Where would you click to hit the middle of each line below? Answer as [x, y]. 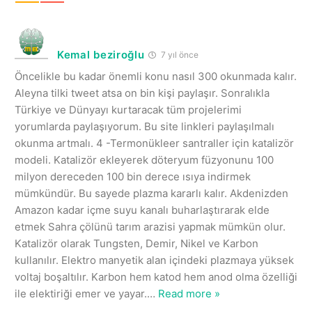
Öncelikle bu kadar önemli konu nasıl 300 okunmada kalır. [156, 76]
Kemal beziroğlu [101, 54]
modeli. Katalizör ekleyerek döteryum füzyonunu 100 [144, 159]
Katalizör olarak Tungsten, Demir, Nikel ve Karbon [136, 243]
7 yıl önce [178, 54]
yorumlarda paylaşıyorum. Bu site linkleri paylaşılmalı [145, 126]
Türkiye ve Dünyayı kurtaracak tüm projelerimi [128, 109]
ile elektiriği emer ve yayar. [81, 293]
